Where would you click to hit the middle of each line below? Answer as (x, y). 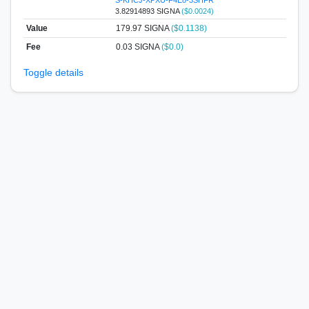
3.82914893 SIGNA (148, 11)
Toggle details (53, 72)
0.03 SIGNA (138, 47)
